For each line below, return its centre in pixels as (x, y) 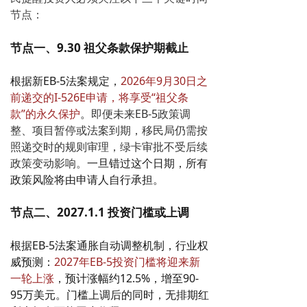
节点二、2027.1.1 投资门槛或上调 (100, 212)
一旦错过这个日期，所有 (147, 163)
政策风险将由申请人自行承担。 (87, 179)
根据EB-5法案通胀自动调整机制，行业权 (109, 245)
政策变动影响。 (49, 163)
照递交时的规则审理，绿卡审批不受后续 (109, 146)
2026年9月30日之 (164, 81)
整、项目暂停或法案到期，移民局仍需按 (109, 130)
